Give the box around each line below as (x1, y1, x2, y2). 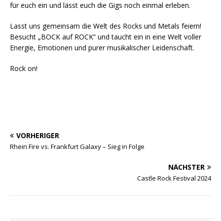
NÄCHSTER (168, 162, 205, 172)
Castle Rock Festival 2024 (137, 174, 211, 183)
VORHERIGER (16, 131, 59, 141)
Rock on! (10, 64, 37, 74)
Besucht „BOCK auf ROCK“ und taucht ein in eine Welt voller (10, 32, 201, 42)
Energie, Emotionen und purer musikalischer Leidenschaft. (10, 43, 194, 53)
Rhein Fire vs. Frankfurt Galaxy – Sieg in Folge (10, 142, 145, 151)
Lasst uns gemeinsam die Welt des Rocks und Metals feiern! (10, 21, 201, 31)
